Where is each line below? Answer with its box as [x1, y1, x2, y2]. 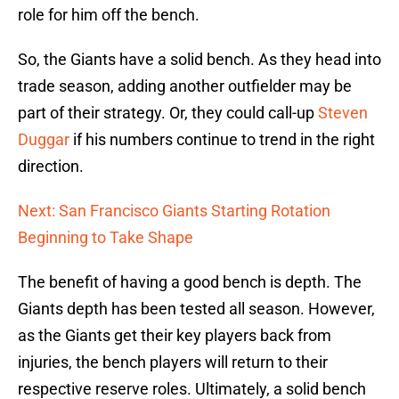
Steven [318, 103, 368, 123]
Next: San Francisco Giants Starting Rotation [18, 201, 330, 221]
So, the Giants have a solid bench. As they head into [18, 50, 381, 69]
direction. [18, 157, 84, 176]
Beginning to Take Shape [18, 228, 193, 248]
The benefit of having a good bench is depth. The [18, 273, 362, 292]
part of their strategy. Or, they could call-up [18, 103, 318, 123]
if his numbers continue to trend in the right [69, 130, 375, 150]
